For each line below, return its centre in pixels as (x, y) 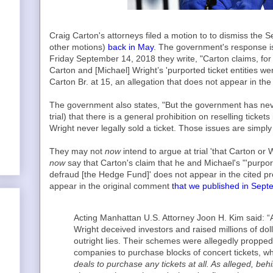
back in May (131, 47)
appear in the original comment (111, 186)
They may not (77, 151)
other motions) (79, 47)
